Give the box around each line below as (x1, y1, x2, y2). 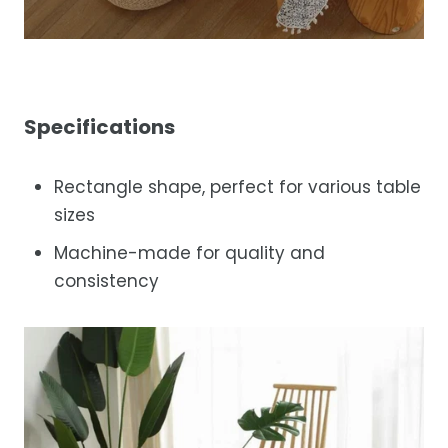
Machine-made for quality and (54, 240, 325, 265)
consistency (54, 268, 159, 293)
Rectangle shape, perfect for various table (54, 174, 421, 199)
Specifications (24, 112, 175, 141)
